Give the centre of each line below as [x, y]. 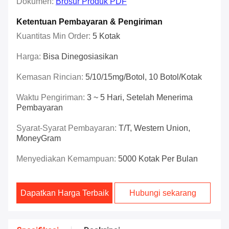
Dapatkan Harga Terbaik [64, 193]
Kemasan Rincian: [51, 77]
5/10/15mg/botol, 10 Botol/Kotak [144, 77]
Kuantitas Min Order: [54, 36]
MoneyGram [39, 139]
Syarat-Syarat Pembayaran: [67, 128]
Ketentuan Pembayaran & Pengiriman [89, 22]
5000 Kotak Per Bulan [158, 159]
